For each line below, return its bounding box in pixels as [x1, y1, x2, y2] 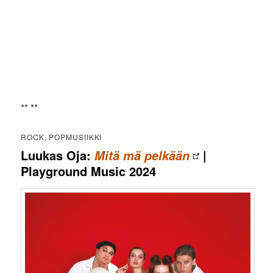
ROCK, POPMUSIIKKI [21, 131, 102, 142]
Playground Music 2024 [21, 161, 157, 180]
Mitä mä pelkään [94, 146, 190, 164]
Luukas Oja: [21, 146, 95, 164]
